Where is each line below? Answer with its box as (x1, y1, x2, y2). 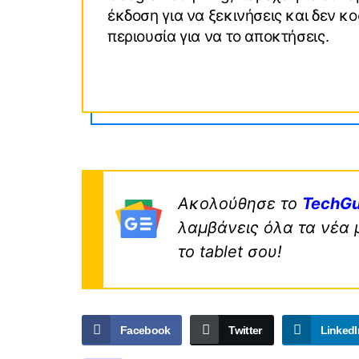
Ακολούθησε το (178, 194, 302, 214)
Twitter (228, 324, 262, 337)
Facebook (120, 324, 171, 337)
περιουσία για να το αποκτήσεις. (107, 27, 329, 46)
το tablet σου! (178, 242, 282, 262)
